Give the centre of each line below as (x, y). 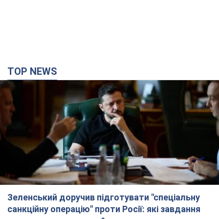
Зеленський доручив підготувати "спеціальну (104, 197)
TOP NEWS (36, 72)
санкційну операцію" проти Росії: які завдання (104, 209)
